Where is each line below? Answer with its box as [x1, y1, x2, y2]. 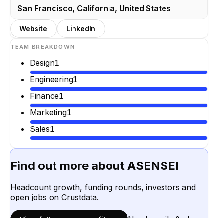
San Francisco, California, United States [18, 3, 171, 13]
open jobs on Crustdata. [10, 192, 99, 202]
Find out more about [10, 159, 127, 173]
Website [19, 24, 48, 33]
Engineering [30, 74, 73, 85]
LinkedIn [66, 24, 96, 33]
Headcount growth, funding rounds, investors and [10, 182, 196, 193]
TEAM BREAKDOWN [10, 43, 75, 51]
